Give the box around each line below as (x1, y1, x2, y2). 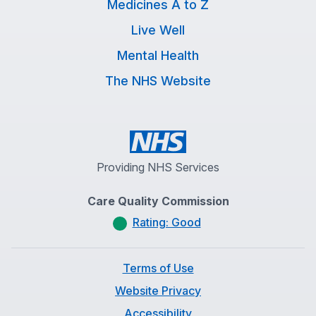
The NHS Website (105, 73, 211, 88)
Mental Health (117, 48, 199, 63)
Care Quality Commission (87, 194, 229, 208)
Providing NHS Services (97, 160, 219, 174)
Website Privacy (115, 284, 201, 298)
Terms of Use (122, 261, 194, 275)
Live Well (131, 23, 185, 37)
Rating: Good (132, 215, 201, 229)
